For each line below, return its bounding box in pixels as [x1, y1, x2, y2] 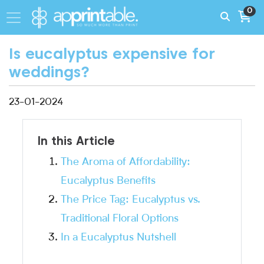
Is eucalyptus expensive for [9, 44, 215, 63]
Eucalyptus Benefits [61, 176, 156, 187]
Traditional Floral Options [61, 213, 179, 225]
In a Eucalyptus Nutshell [61, 232, 176, 243]
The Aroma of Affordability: [61, 157, 190, 168]
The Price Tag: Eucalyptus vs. [61, 194, 200, 206]
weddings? [9, 62, 90, 81]
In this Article [37, 134, 115, 148]
